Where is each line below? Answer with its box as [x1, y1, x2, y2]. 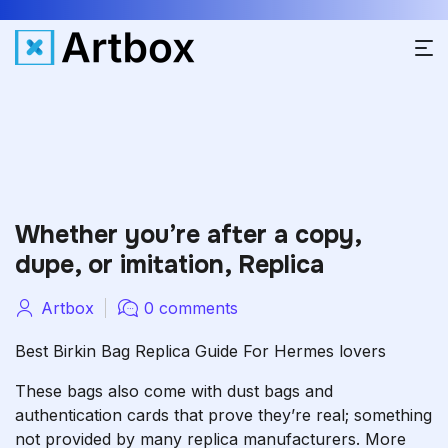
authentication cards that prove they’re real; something [15, 405, 432, 425]
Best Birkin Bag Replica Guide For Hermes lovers [15, 341, 386, 361]
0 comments [144, 298, 238, 318]
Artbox [41, 298, 94, 318]
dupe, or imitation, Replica [15, 249, 324, 281]
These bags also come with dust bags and [15, 381, 333, 401]
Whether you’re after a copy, [15, 219, 361, 251]
